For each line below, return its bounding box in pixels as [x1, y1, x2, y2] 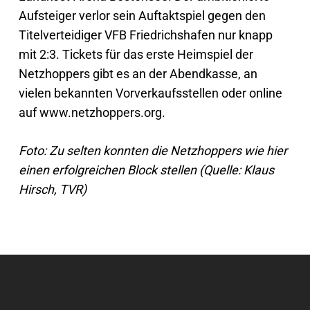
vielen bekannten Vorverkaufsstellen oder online [18, 86, 282, 100]
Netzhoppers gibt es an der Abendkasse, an [18, 66, 257, 81]
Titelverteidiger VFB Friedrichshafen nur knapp [18, 28, 273, 42]
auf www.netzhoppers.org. [18, 105, 165, 120]
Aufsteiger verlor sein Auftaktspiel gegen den [18, 8, 266, 23]
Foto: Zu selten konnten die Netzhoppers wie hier [18, 143, 287, 158]
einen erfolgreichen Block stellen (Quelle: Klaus [18, 163, 274, 177]
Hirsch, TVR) [18, 182, 86, 197]
